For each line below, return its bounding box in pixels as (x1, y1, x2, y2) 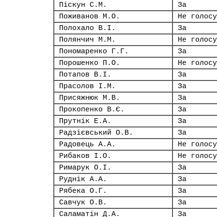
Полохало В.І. (59, 24, 116, 32)
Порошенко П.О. (59, 59, 120, 67)
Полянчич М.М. (59, 36, 116, 44)
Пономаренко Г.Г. (59, 47, 129, 55)
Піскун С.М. (59, 1, 107, 9)
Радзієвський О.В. (59, 129, 133, 137)
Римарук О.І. (59, 164, 111, 171)
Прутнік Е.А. (59, 117, 111, 125)
